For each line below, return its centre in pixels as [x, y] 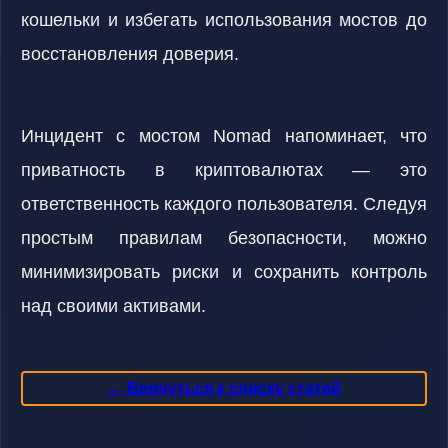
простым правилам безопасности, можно [224, 238]
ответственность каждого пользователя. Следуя [224, 204]
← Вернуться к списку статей [224, 388]
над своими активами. [113, 306]
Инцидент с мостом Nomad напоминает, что [224, 136]
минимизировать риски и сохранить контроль [224, 272]
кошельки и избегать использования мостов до [224, 20]
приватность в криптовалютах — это [224, 170]
